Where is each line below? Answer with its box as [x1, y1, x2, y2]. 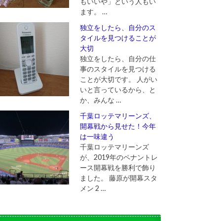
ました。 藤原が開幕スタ [79, 174, 157, 183]
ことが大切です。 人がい [79, 75, 157, 84]
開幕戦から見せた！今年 [79, 122, 156, 131]
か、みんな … [79, 96, 121, 105]
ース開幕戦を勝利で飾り [79, 163, 156, 172]
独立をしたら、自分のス [79, 23, 156, 32]
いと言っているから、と [79, 85, 156, 94]
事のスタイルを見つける [79, 65, 156, 74]
